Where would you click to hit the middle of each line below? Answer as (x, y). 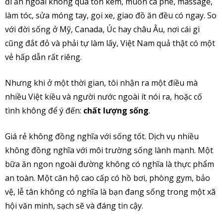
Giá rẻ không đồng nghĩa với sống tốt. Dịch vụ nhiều (102, 137)
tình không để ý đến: (44, 111)
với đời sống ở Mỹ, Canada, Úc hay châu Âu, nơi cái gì (102, 29)
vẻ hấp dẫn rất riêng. (43, 57)
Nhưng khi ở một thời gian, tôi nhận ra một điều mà (101, 83)
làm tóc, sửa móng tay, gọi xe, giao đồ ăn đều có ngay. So (111, 16)
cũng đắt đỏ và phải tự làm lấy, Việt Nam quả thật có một (110, 43)
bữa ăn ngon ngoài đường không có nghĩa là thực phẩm (110, 164)
